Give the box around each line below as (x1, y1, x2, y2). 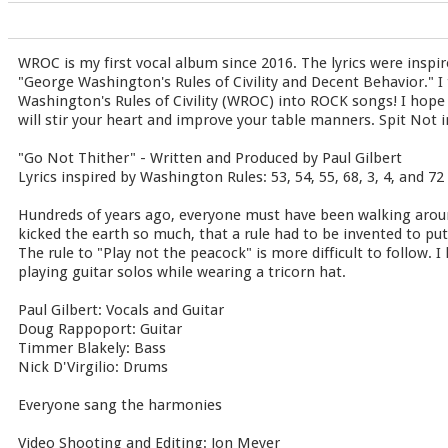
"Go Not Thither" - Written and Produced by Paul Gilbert (18, 149, 402, 167)
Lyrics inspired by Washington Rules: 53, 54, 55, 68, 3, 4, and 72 (18, 168, 444, 186)
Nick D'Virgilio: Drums (18, 358, 168, 376)
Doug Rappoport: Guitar (18, 320, 182, 338)
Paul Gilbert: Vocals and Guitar (18, 301, 224, 319)
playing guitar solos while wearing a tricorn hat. (18, 263, 346, 281)
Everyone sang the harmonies (18, 396, 222, 414)
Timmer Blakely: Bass (18, 339, 166, 357)
